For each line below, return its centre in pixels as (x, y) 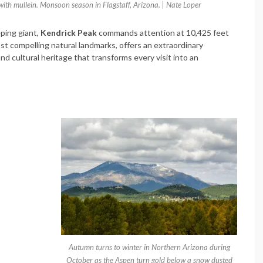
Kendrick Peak (69, 33)
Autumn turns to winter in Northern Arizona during (149, 247)
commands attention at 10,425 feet (163, 33)
